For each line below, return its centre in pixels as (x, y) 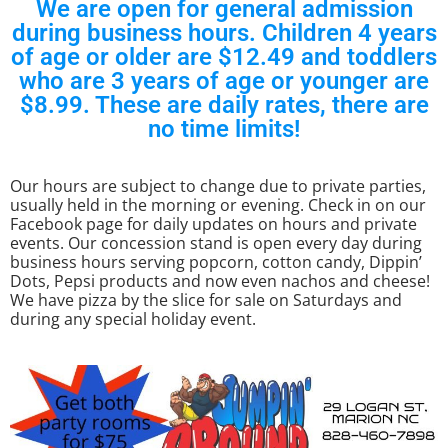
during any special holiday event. (135, 318)
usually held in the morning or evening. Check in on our (218, 204)
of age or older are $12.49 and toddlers (224, 56)
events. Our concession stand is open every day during (216, 242)
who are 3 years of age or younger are (224, 80)
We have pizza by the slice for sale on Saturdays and (206, 299)
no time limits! (224, 128)
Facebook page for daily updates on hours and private (213, 223)
